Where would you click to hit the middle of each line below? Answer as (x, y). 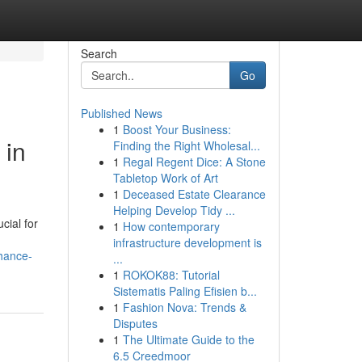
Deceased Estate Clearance (194, 194)
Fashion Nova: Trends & (184, 307)
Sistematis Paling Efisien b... (185, 291)
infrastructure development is (187, 242)
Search (99, 53)
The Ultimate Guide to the (188, 339)
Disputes (135, 323)
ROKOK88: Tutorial (171, 275)
